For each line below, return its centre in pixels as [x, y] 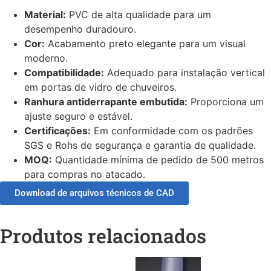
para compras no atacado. [85, 175]
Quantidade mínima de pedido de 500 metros [158, 160]
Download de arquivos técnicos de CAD [94, 193]
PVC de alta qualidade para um [139, 15]
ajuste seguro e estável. [78, 116]
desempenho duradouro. [80, 29]
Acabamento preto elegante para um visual [145, 44]
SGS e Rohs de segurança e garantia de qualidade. [140, 145]
